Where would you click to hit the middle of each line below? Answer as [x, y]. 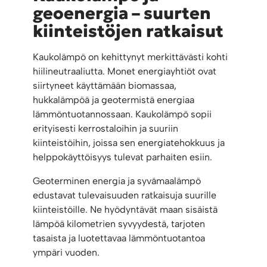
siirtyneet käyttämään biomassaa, [105, 86]
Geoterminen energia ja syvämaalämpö [117, 181]
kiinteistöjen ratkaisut [128, 32]
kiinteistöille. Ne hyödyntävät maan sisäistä [125, 210]
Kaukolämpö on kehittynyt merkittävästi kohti [131, 57]
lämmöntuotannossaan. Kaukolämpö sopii [122, 114]
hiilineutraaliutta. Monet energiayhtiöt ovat [125, 72]
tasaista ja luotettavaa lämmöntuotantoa [119, 238]
